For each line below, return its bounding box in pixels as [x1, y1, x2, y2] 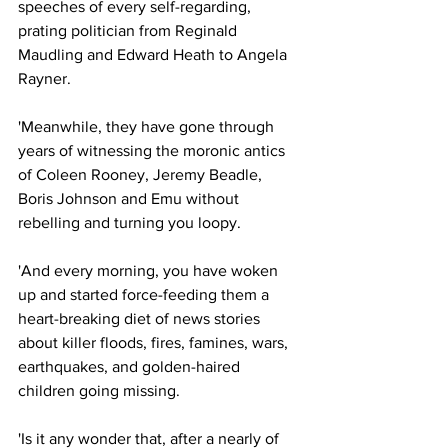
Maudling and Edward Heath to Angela [18, 46, 291, 64]
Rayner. [18, 70, 71, 88]
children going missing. [18, 382, 180, 400]
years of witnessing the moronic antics [18, 142, 289, 160]
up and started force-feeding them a [18, 286, 273, 304]
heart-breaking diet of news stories [18, 310, 264, 328]
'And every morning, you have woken [18, 262, 282, 280]
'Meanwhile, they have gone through [18, 118, 278, 136]
